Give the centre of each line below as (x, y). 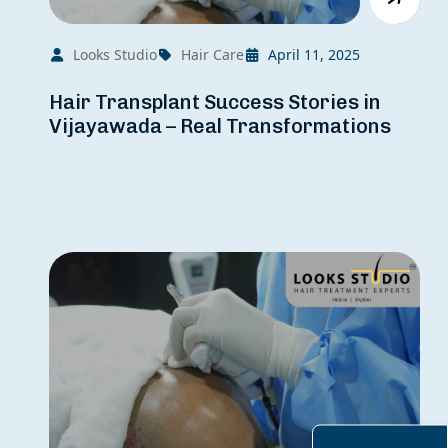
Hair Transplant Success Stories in (215, 102)
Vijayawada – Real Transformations (220, 126)
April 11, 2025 (314, 55)
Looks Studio (115, 55)
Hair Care (213, 55)
